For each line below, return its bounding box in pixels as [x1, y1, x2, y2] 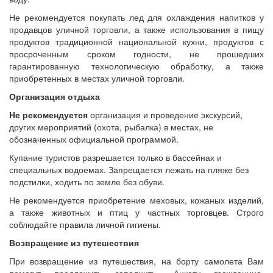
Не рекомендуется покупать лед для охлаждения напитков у [9, 11, 264, 23]
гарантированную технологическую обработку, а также [9, 60, 264, 72]
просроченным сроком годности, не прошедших [9, 48, 264, 60]
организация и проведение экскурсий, [88, 108, 243, 121]
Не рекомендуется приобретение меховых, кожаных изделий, [9, 194, 264, 206]
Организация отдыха [9, 90, 100, 102]
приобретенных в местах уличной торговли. [9, 72, 185, 84]
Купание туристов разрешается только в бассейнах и [9, 151, 222, 163]
